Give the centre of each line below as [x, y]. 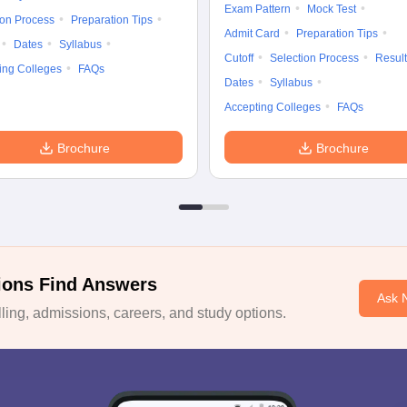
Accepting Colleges [273, 107]
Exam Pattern [258, 9]
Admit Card [252, 34]
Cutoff [239, 58]
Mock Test [332, 9]
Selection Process [314, 58]
